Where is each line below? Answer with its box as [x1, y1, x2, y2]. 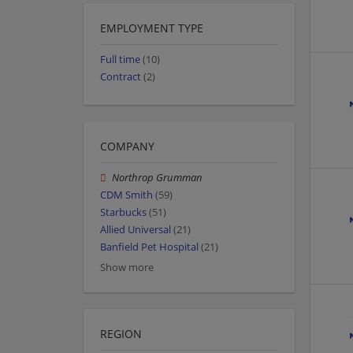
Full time [100, 53, 140, 67]
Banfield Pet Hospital [100, 240, 199, 255]
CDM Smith [100, 188, 153, 202]
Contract [100, 70, 141, 84]
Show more [100, 260, 154, 274]
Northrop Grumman [112, 170, 203, 184]
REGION [100, 325, 142, 341]
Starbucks [100, 206, 147, 220]
